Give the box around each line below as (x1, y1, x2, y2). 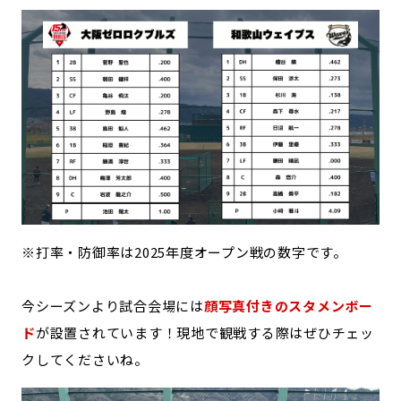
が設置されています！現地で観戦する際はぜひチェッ (35, 323, 374, 343)
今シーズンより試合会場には (21, 296, 204, 316)
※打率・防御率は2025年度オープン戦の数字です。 (21, 243, 347, 262)
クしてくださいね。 (21, 350, 149, 370)
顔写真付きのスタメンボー (203, 296, 373, 316)
